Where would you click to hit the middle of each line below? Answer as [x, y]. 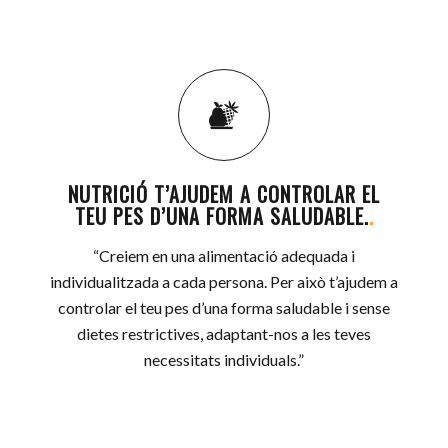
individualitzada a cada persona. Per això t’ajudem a [224, 281]
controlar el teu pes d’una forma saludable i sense [224, 307]
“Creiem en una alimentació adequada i [224, 255]
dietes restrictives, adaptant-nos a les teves [224, 333]
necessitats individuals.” [224, 359]
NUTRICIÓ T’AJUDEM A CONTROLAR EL [224, 194]
